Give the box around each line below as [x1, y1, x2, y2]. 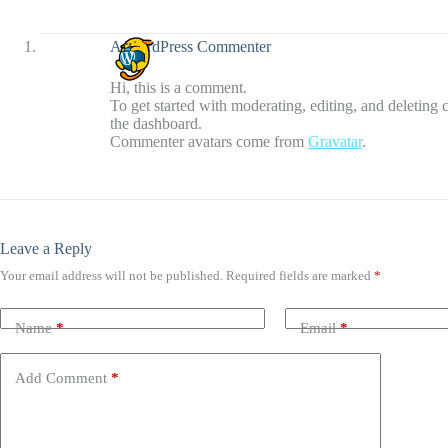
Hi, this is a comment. [110, 79, 247, 96]
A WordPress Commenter [110, 37, 271, 55]
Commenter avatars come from [110, 133, 308, 150]
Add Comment [15, 369, 107, 386]
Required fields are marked [226, 268, 374, 283]
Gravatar [308, 133, 362, 150]
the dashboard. [110, 115, 202, 132]
